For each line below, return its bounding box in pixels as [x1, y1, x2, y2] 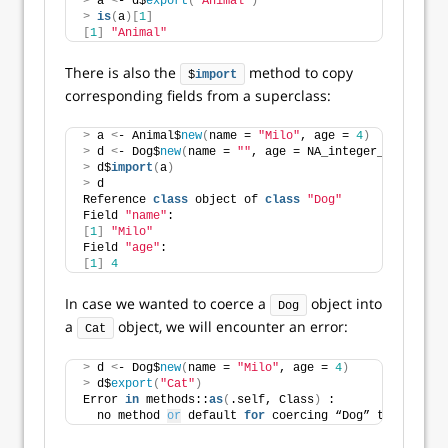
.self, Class [230, 393, 314, 407]
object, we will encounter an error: [114, 317, 348, 336]
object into [307, 294, 382, 313]
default [181, 409, 244, 423]
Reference [83, 193, 153, 207]
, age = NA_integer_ [251, 145, 384, 159]
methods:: [139, 393, 209, 407]
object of [188, 193, 265, 207]
